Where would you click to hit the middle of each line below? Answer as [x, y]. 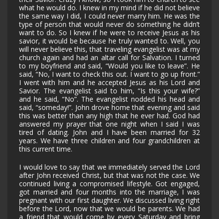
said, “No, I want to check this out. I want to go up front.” [109, 74]
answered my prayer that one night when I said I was [109, 124]
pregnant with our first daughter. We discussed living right [109, 200]
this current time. [46, 149]
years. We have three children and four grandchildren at [109, 141]
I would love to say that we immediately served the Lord [109, 167]
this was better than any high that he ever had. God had [109, 116]
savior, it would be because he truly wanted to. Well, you [109, 41]
